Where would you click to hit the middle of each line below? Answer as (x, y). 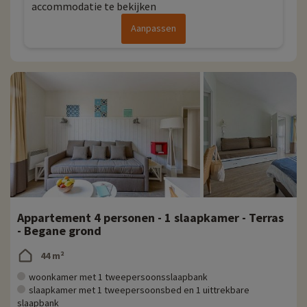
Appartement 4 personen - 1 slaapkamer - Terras (150, 218)
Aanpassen (153, 28)
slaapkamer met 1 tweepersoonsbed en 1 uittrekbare (139, 290)
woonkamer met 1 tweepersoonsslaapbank (118, 277)
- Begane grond (59, 231)
